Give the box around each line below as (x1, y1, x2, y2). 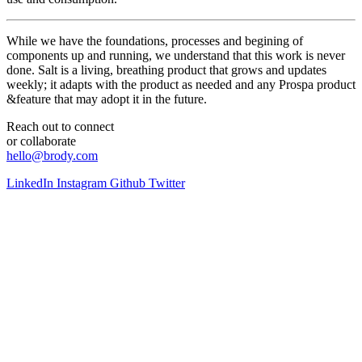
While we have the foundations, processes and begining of (6, 33, 303, 48)
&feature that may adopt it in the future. (6, 91, 207, 106)
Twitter (149, 175, 185, 190)
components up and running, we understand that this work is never (6, 48, 345, 62)
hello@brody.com (6, 148, 98, 162)
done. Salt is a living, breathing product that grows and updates (6, 62, 326, 77)
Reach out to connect (6, 119, 114, 133)
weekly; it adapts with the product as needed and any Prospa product (6, 77, 356, 91)
